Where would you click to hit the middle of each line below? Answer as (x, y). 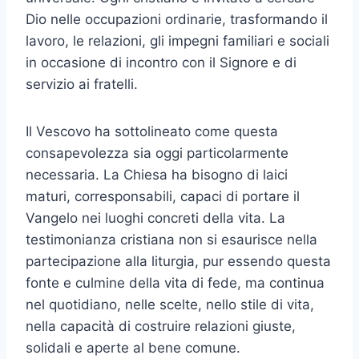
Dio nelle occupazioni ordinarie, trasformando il (177, 20)
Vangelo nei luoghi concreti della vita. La (155, 218)
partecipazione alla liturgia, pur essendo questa (178, 262)
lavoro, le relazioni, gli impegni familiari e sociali (177, 41)
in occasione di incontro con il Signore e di (161, 63)
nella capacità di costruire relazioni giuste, (161, 327)
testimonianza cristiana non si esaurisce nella (171, 240)
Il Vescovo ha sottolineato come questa (152, 132)
